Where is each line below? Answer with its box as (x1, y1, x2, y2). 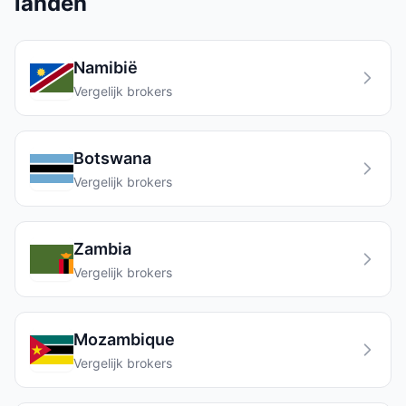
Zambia (73, 239, 131, 258)
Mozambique (73, 330, 175, 349)
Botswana (73, 149, 151, 168)
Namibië (73, 58, 138, 77)
